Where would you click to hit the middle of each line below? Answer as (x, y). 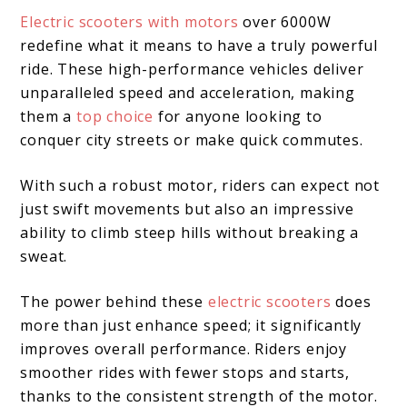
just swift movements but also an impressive (187, 208)
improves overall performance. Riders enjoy (184, 348)
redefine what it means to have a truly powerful (199, 45)
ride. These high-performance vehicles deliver (192, 69)
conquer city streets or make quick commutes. (192, 139)
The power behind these (114, 301)
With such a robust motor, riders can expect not (200, 185)
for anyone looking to (240, 116)
